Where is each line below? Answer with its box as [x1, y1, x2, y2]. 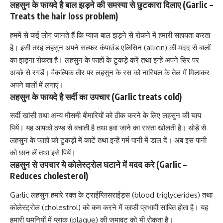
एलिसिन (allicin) [121, 42, 167, 52]
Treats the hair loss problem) [10, 10, 118, 22]
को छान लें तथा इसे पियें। [10, 148, 76, 158]
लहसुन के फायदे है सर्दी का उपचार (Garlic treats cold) [10, 91, 182, 102]
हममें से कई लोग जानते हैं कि [10, 30, 84, 40]
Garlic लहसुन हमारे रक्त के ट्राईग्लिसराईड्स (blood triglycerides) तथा [10, 190, 213, 200]
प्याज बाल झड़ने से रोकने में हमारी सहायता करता [84, 30, 210, 40]
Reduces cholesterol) [10, 170, 88, 182]
